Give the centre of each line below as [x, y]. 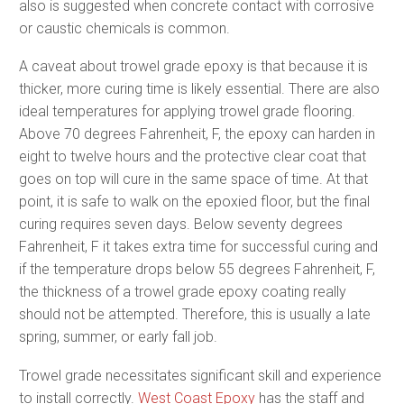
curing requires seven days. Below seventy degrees [181, 225]
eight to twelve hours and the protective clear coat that [193, 157]
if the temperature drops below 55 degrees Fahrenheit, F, [197, 270]
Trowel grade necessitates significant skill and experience [200, 375]
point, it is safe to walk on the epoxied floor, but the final [194, 202]
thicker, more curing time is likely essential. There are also [199, 89]
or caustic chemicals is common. [124, 28]
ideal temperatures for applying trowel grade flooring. [187, 112]
